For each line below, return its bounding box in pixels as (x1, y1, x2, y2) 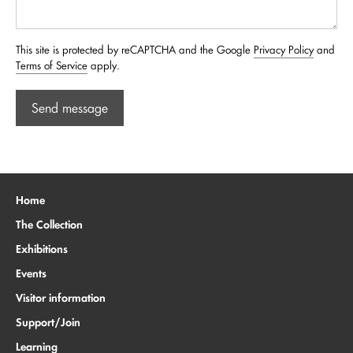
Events (16, 266, 46, 281)
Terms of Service (16, 59, 87, 72)
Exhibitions (16, 242, 68, 256)
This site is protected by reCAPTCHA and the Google (16, 43, 254, 57)
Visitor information (16, 291, 106, 305)
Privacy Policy (254, 43, 314, 57)
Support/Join (16, 315, 80, 329)
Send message (32, 100, 108, 116)
